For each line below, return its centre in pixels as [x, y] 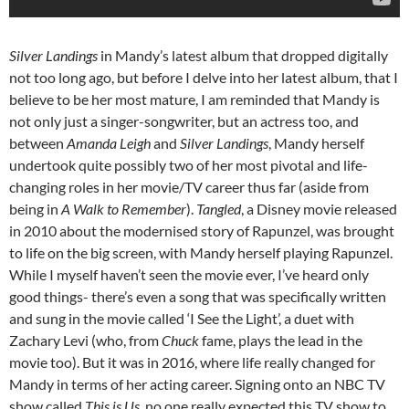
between [38, 143]
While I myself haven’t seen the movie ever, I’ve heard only [189, 275]
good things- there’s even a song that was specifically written [198, 297]
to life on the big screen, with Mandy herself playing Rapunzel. [201, 253]
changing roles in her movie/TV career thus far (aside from [189, 187]
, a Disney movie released [319, 209]
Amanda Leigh [109, 143]
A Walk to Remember [124, 209]
